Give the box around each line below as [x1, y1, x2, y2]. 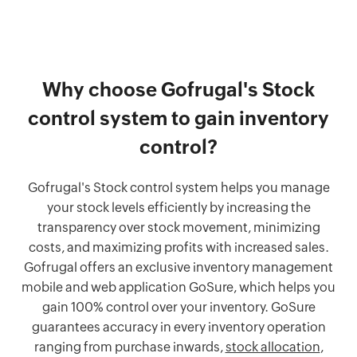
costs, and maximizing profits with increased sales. [28, 239, 329, 255]
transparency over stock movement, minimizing [37, 219, 320, 235]
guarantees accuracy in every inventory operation [31, 319, 326, 335]
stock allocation [225, 339, 320, 355]
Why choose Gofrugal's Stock [42, 78, 315, 100]
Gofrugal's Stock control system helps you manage [27, 179, 330, 195]
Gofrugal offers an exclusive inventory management [24, 259, 333, 275]
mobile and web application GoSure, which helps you [22, 279, 335, 295]
